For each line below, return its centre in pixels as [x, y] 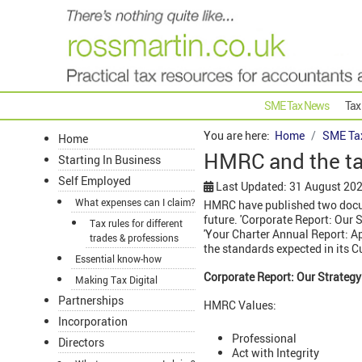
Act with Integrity [276, 352]
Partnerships [91, 301]
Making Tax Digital [116, 280]
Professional [264, 338]
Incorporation [93, 322]
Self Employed [95, 181]
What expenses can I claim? [135, 202]
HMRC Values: [240, 305]
